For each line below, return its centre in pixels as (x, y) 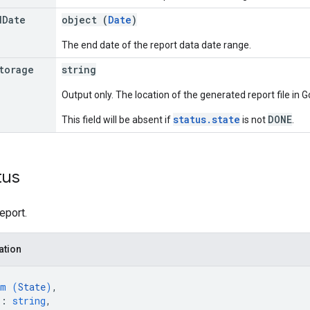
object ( (85, 19)
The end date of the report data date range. (156, 45)
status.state (207, 119)
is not (254, 119)
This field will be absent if (117, 119)
